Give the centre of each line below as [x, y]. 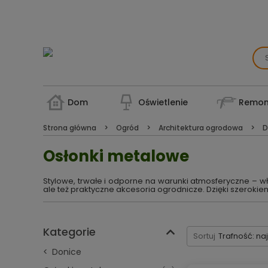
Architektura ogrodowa [201, 128]
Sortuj [204, 236]
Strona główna [71, 128]
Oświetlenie [163, 102]
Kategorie [69, 232]
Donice [67, 252]
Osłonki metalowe [116, 156]
